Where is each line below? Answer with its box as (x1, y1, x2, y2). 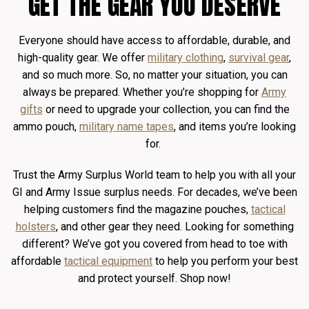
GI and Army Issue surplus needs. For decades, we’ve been (12, 186, 297, 199)
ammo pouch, (13, 120, 79, 133)
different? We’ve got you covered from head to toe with (21, 237, 288, 250)
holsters (15, 220, 56, 233)
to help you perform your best (152, 255, 298, 268)
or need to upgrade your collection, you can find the (42, 103, 290, 116)
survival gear (228, 51, 289, 64)
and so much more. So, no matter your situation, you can (21, 68, 288, 81)
